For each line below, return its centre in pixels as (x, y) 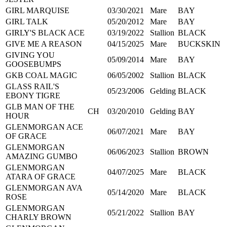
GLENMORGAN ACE (44, 127)
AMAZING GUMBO (42, 156)
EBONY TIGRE (33, 95)
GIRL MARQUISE (37, 10)
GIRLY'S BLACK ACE (45, 32)
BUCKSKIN (199, 44)
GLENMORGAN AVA (44, 187)
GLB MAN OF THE (40, 106)
